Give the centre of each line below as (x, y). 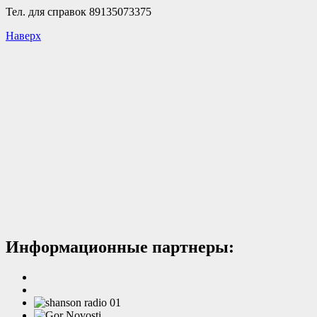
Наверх (23, 35)
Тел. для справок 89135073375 (79, 11)
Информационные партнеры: (120, 247)
